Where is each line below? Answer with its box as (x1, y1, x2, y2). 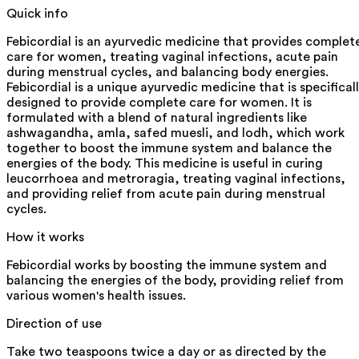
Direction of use (6, 317, 102, 330)
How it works (6, 230, 84, 244)
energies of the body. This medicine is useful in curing (6, 156, 323, 170)
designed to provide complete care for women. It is (6, 95, 312, 109)
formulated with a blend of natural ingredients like (6, 111, 307, 124)
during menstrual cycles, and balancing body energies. (6, 65, 329, 79)
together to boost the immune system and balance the (6, 141, 332, 155)
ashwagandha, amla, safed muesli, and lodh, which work (6, 126, 345, 139)
